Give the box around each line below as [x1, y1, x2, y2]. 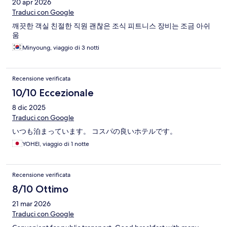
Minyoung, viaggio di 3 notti [22, 44, 99, 52]
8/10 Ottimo [12, 183, 68, 196]
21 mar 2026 [12, 199, 51, 209]
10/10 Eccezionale [12, 87, 94, 99]
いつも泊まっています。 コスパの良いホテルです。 [12, 127, 177, 136]
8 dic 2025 [12, 103, 46, 112]
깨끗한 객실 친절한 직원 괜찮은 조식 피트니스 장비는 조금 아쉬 [12, 21, 210, 31]
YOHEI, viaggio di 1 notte [22, 140, 89, 148]
